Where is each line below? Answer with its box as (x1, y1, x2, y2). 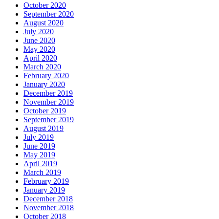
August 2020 (23, 19, 64, 27)
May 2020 (23, 45, 55, 54)
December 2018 (23, 195, 73, 203)
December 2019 (23, 89, 73, 98)
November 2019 (23, 98, 74, 107)
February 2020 (23, 71, 69, 80)
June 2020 (23, 36, 55, 45)
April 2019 (23, 159, 57, 168)
